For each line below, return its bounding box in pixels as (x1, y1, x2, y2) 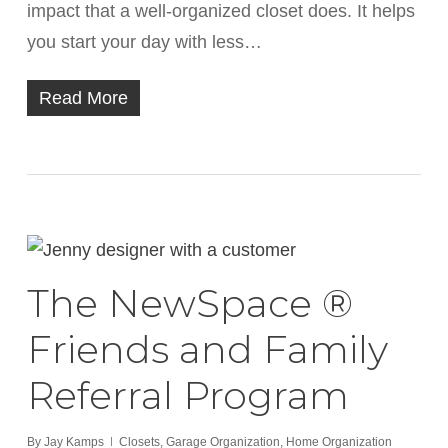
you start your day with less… (26, 32, 262, 52)
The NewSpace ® (26, 280, 353, 327)
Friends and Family (26, 326, 388, 373)
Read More (38, 88, 128, 108)
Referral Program (26, 372, 349, 419)
